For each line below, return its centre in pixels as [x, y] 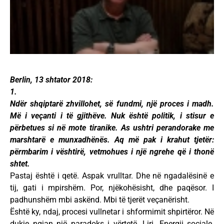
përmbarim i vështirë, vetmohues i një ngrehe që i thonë [112, 152]
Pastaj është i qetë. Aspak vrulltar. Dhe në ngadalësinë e [112, 176]
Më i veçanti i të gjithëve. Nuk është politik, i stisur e [112, 116]
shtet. [20, 164]
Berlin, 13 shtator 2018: [51, 80]
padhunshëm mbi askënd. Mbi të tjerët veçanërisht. [100, 200]
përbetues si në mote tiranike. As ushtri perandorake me [112, 128]
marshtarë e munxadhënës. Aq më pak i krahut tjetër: [112, 140]
